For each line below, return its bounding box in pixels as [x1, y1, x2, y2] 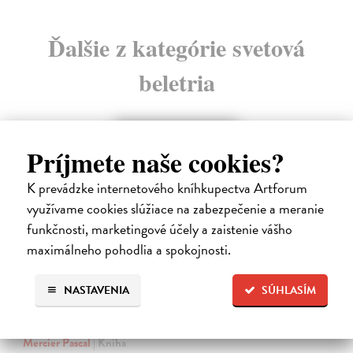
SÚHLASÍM [262, 281, 317, 299]
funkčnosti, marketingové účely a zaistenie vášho [26, 217, 292, 240]
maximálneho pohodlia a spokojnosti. [26, 238, 231, 260]
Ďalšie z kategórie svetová [48, 30, 305, 65]
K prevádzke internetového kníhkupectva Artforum [26, 176, 307, 199]
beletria [138, 65, 215, 100]
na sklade [240, 127, 287, 144]
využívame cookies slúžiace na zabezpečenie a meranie [26, 197, 324, 219]
